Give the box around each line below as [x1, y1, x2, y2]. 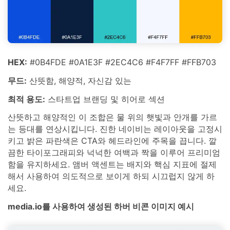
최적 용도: [8, 93, 45, 104]
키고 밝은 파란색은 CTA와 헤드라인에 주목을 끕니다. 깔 [8, 136, 217, 146]
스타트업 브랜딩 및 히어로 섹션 [45, 93, 165, 104]
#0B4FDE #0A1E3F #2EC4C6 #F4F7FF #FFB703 [27, 56, 216, 67]
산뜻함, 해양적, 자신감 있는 [27, 75, 131, 86]
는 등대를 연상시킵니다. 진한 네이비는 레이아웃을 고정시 [8, 124, 222, 135]
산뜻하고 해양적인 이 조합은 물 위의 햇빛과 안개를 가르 [8, 112, 217, 123]
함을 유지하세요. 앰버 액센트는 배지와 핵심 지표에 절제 [8, 159, 217, 170]
